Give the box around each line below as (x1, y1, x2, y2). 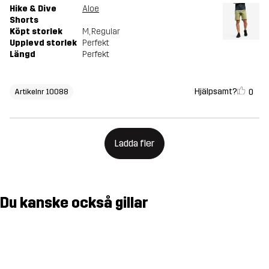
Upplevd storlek (10, 38, 77, 49)
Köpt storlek (10, 26, 62, 37)
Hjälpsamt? (195, 86, 237, 97)
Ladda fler (115, 138, 154, 150)
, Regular (89, 26, 120, 37)
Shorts (10, 15, 38, 26)
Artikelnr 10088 (14, 87, 68, 97)
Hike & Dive (10, 4, 56, 14)
